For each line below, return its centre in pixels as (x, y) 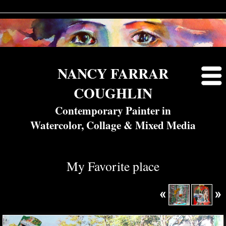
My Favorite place (113, 166)
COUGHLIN (113, 93)
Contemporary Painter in (113, 110)
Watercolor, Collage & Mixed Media (113, 125)
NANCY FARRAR (113, 73)
